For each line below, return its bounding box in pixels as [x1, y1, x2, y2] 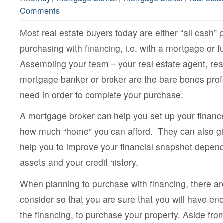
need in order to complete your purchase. [20, 88, 183, 101]
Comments [20, 4, 60, 17]
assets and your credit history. [20, 156, 138, 169]
